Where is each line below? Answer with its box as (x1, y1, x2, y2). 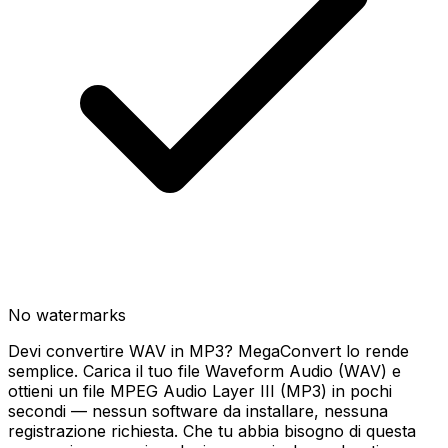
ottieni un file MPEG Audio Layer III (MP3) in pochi (8, 381, 392, 401)
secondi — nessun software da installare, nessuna (8, 401, 388, 421)
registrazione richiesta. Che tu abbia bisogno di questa (8, 421, 416, 441)
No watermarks (8, 305, 126, 325)
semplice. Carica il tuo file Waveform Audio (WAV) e (8, 361, 401, 381)
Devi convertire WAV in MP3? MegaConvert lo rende (8, 341, 409, 361)
